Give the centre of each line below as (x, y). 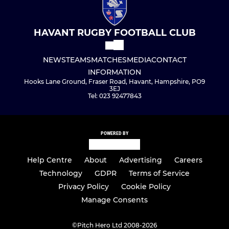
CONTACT (169, 60)
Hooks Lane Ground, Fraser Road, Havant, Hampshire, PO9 (114, 82)
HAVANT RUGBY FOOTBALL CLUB (114, 33)
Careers (188, 160)
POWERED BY (114, 133)
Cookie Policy (146, 187)
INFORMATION (114, 72)
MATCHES (109, 60)
